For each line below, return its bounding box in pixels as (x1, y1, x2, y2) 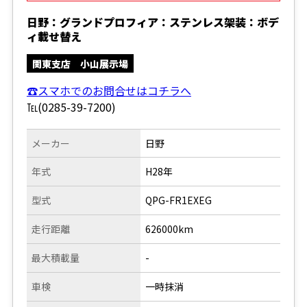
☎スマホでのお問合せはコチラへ (26, 82, 191, 99)
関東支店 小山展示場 (32, 56, 128, 71)
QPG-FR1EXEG (145, 193, 212, 207)
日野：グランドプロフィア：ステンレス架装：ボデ (26, 13, 279, 30)
